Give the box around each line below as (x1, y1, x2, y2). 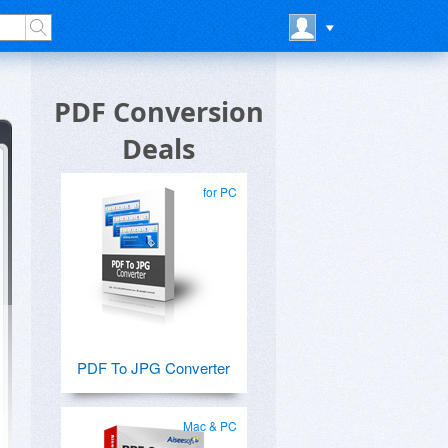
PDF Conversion (53, 93, 264, 130)
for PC (203, 183, 237, 200)
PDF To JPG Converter (76, 357, 230, 378)
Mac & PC (183, 417, 237, 434)
